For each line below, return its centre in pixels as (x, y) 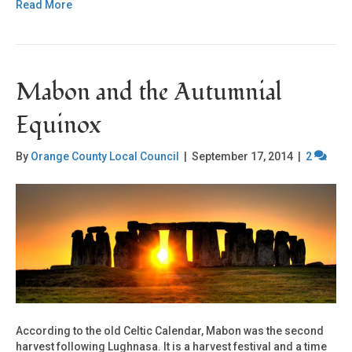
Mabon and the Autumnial (149, 93)
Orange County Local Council (105, 157)
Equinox (59, 126)
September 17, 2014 (242, 157)
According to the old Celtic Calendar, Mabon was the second (170, 330)
